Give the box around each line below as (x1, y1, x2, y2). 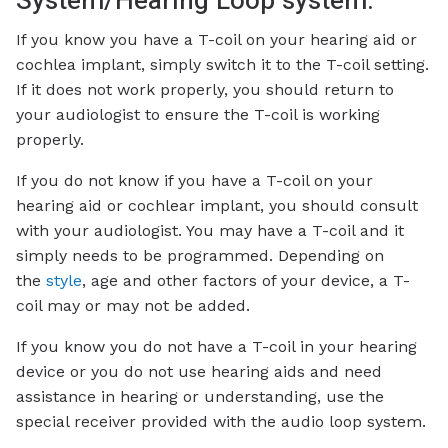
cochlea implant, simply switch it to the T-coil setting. (16, 55, 429, 75)
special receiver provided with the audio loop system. (16, 412, 426, 432)
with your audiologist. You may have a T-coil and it (16, 221, 404, 241)
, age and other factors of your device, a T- (82, 271, 410, 291)
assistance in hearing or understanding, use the (16, 387, 384, 407)
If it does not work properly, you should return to (16, 80, 394, 100)
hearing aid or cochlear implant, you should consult (16, 196, 418, 216)
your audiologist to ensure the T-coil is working (16, 105, 380, 125)
